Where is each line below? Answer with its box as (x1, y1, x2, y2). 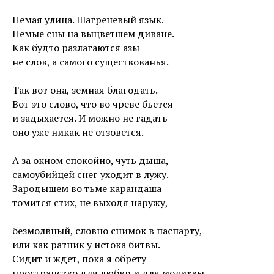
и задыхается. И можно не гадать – (12, 111, 176, 125)
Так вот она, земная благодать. (12, 83, 158, 97)
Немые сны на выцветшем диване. (12, 27, 174, 40)
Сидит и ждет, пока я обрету (12, 252, 146, 265)
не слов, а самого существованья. (12, 55, 169, 68)
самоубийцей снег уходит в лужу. (12, 168, 169, 181)
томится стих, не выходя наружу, (12, 196, 168, 209)
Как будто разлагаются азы (12, 41, 139, 54)
